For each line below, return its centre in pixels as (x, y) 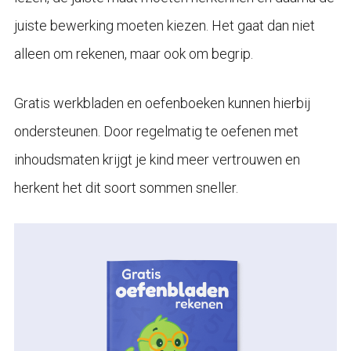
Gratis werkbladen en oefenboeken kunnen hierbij (162, 103)
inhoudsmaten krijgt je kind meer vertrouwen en (157, 160)
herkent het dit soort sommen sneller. (126, 188)
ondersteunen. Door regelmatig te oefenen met (156, 132)
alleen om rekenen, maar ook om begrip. (133, 54)
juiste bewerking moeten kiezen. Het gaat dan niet (164, 26)
